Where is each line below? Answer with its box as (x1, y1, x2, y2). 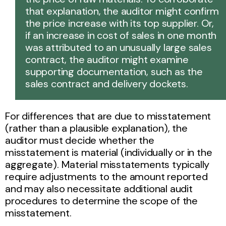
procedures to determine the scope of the (5, 194, 198, 207)
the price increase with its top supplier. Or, (25, 16, 214, 30)
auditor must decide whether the (5, 133, 154, 147)
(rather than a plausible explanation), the (5, 121, 188, 135)
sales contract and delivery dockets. (25, 77, 188, 90)
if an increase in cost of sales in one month (25, 28, 217, 42)
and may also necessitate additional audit (5, 182, 193, 195)
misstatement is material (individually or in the (5, 145, 212, 159)
